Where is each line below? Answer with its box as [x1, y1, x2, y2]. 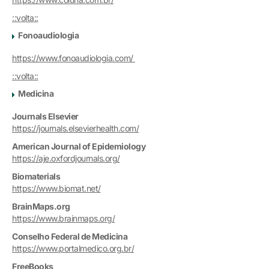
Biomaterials [12, 171, 60, 181]
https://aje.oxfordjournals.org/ [12, 153, 120, 163]
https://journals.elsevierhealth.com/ [12, 122, 139, 133]
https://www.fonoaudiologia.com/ [12, 52, 135, 63]
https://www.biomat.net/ [12, 183, 101, 193]
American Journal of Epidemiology [12, 141, 145, 151]
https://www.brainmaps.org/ [12, 213, 115, 223]
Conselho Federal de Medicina [12, 231, 127, 241]
